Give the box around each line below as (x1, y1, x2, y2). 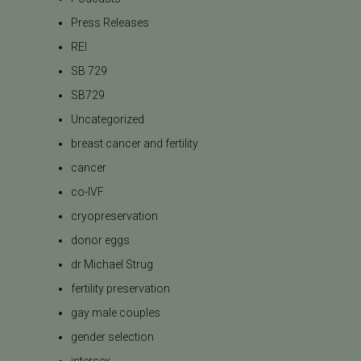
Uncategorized (71, 112, 145, 126)
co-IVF (71, 185, 105, 198)
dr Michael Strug (71, 257, 154, 271)
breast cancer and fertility (71, 136, 199, 150)
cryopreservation (71, 209, 159, 222)
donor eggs (71, 233, 131, 247)
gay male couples (71, 305, 161, 319)
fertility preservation (71, 281, 171, 295)
